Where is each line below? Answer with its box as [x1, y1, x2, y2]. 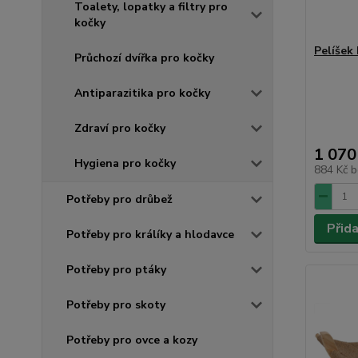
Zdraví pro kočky [74, 120, 165, 136]
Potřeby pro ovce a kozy [66, 332, 197, 348]
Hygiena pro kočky [74, 155, 176, 171]
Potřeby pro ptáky [66, 261, 166, 277]
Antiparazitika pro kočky [74, 85, 210, 101]
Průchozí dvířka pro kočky [74, 50, 214, 66]
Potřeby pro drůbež [66, 191, 173, 207]
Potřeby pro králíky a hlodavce [66, 226, 234, 242]
